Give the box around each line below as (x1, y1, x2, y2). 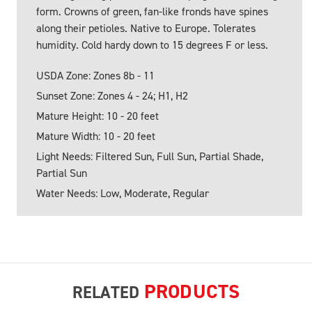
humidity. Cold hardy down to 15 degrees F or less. (36, 38, 268, 53)
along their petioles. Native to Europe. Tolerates (36, 21, 256, 36)
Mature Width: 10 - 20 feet (36, 129, 155, 144)
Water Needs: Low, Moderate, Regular (36, 186, 209, 201)
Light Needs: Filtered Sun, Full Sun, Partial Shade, (36, 149, 263, 164)
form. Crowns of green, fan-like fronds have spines (36, 4, 268, 19)
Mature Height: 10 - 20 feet (36, 109, 159, 124)
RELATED (72, 281, 144, 304)
